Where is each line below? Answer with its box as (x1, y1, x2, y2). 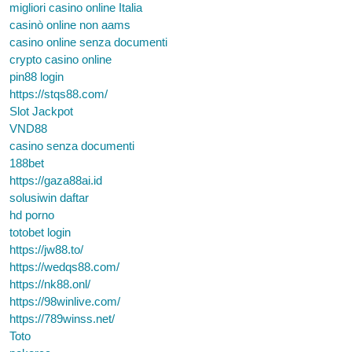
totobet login (9, 225, 71, 239)
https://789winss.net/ (9, 312, 115, 325)
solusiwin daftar (9, 191, 89, 204)
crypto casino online (9, 53, 112, 66)
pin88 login (9, 70, 64, 83)
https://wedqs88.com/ (9, 260, 119, 273)
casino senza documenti (9, 139, 134, 152)
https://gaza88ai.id (9, 174, 102, 187)
